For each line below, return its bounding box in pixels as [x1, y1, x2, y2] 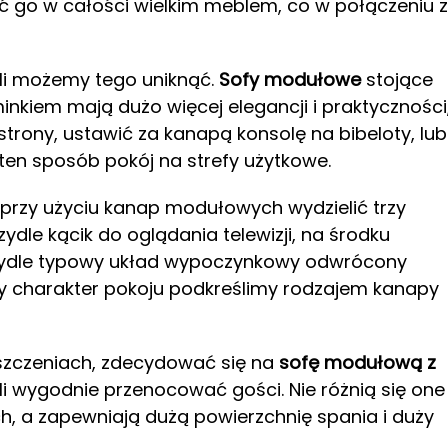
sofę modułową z [274, 350, 436, 376]
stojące [361, 67, 433, 93]
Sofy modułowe [219, 67, 361, 93]
